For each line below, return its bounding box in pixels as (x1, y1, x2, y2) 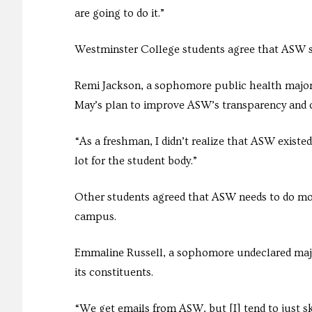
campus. (75, 210, 116, 224)
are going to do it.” (75, 7, 164, 20)
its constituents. (75, 266, 153, 279)
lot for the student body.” (75, 155, 197, 168)
